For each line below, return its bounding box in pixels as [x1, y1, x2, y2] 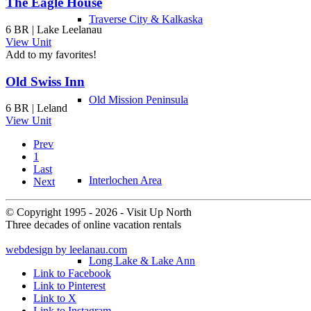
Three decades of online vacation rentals [6, 219, 181, 231]
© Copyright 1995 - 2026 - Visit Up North [6, 206, 192, 219]
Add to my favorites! [6, 48, 96, 60]
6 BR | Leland [6, 102, 67, 115]
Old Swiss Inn [6, 74, 85, 89]
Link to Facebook [33, 267, 111, 280]
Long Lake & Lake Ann [89, 255, 195, 267]
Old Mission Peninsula [89, 94, 188, 106]
